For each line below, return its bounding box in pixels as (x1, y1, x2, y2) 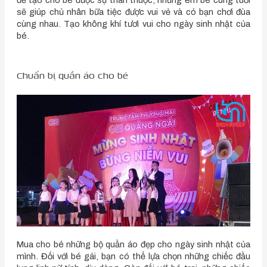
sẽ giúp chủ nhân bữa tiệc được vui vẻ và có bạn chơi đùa (16, 7, 251, 17)
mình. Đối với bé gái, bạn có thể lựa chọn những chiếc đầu (16, 251, 251, 261)
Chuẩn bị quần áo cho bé (16, 68, 128, 83)
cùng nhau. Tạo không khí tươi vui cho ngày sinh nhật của (16, 18, 251, 29)
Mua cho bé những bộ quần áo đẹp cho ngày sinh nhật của (16, 239, 251, 249)
